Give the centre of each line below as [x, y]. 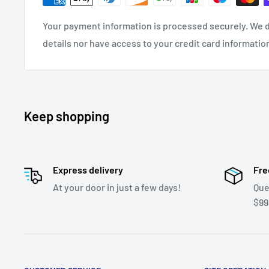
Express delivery [88, 170]
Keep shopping [67, 116]
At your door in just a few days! [117, 187]
